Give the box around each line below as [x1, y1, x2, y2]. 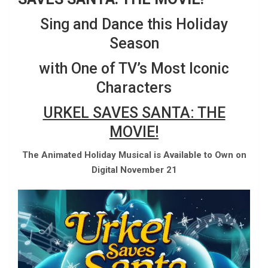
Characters [96, 79, 172, 97]
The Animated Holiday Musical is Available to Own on [22, 150, 246, 161]
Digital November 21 [91, 165, 177, 176]
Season [109, 35, 159, 53]
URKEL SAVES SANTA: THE [42, 104, 226, 122]
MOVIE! [109, 123, 159, 141]
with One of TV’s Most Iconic [39, 60, 229, 78]
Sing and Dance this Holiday [40, 16, 228, 33]
